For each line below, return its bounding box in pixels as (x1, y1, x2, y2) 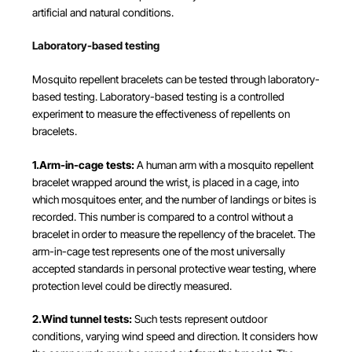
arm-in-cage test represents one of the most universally (31, 244, 285, 258)
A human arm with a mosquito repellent (134, 158, 313, 171)
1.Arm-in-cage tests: (31, 158, 134, 171)
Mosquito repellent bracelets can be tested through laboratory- (31, 73, 320, 86)
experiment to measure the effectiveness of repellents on (31, 108, 290, 120)
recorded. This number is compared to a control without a (31, 210, 293, 223)
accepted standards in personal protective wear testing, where (31, 262, 316, 275)
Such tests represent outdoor (131, 313, 267, 326)
